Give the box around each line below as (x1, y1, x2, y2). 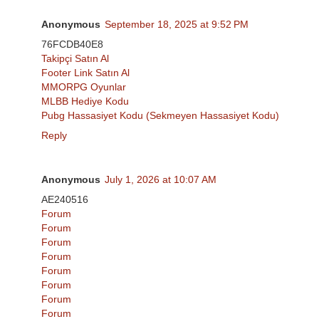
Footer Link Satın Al (41, 66, 130, 78)
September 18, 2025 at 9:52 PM (105, 18, 249, 30)
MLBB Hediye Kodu (41, 95, 129, 107)
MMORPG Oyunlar (41, 80, 126, 93)
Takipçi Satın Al (41, 52, 109, 64)
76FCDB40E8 (41, 38, 103, 50)
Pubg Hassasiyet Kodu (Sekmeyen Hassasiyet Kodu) (41, 109, 279, 121)
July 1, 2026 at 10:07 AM (105, 173, 216, 185)
